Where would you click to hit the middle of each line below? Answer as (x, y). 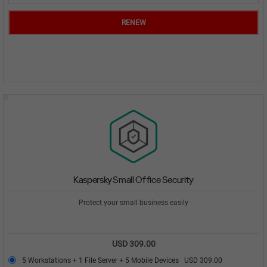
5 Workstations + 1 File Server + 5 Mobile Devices (103, 260)
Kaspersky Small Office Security (133, 180)
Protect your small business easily (133, 202)
